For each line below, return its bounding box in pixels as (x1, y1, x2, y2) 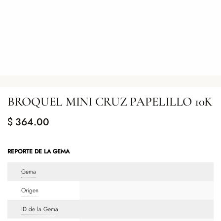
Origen (21, 185, 38, 195)
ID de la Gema (21, 204, 58, 214)
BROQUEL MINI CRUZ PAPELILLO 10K (7, 94, 213, 109)
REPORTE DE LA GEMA (7, 147, 70, 156)
